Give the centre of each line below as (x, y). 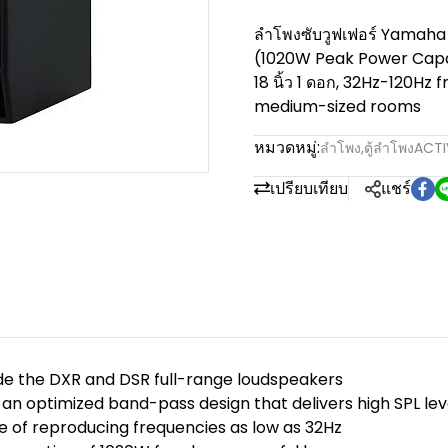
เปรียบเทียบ (309, 188)
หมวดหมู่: (287, 147)
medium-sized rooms (337, 106)
